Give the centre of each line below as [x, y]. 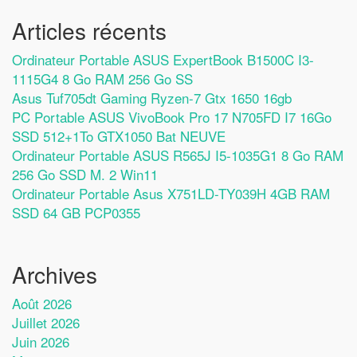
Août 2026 [42, 303]
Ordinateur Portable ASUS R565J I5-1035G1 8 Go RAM [178, 155]
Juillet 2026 [46, 322]
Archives [55, 274]
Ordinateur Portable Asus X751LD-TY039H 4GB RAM [171, 193]
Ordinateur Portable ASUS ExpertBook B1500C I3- [163, 59]
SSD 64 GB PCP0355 [76, 212]
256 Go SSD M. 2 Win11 [85, 174]
